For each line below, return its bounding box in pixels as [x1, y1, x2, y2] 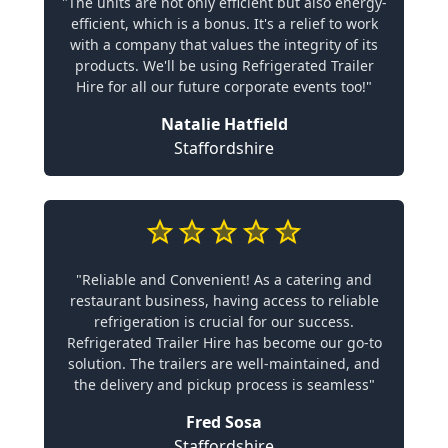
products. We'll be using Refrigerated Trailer [74, 56, 374, 75]
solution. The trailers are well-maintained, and [68, 354, 380, 373]
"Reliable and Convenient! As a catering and [76, 270, 372, 289]
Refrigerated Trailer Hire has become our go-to [66, 333, 382, 352]
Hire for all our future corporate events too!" [76, 77, 372, 96]
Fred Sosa [186, 411, 262, 433]
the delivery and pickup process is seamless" [73, 375, 375, 394]
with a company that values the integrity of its [70, 35, 378, 54]
